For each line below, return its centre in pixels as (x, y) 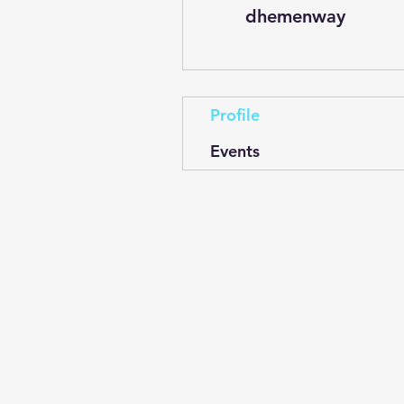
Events (235, 151)
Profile (235, 115)
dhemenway (295, 16)
